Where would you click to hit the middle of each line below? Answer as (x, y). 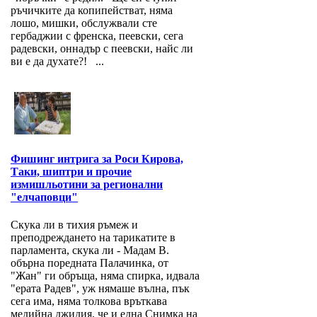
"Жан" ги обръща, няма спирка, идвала (105, 276)
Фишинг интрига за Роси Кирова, (97, 159)
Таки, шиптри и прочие (71, 172)
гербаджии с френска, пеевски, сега (97, 36)
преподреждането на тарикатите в (93, 238)
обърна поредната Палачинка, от (90, 263)
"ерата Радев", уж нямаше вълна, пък (100, 289)
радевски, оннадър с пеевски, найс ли (102, 49)
